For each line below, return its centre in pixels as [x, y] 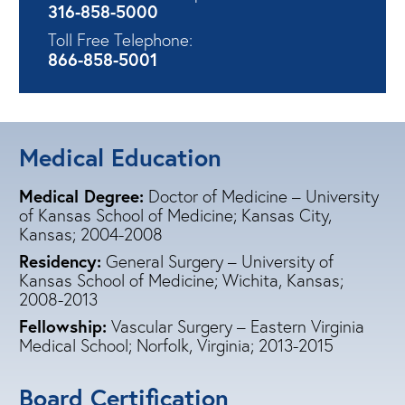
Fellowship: [63, 325]
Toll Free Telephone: [120, 39]
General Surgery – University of [217, 261]
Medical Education [120, 156]
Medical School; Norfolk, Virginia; [139, 345]
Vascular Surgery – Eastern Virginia [235, 326]
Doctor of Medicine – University [261, 196]
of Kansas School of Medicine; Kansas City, [175, 215]
